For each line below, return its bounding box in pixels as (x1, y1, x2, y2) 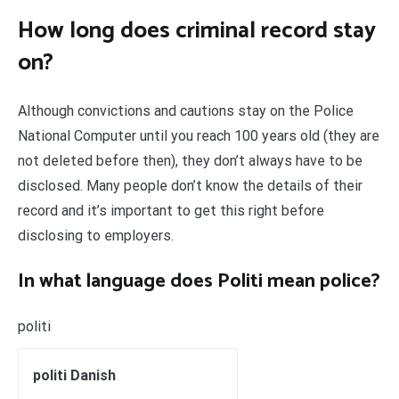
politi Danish (33, 366, 116, 384)
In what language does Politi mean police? (18, 265, 380, 297)
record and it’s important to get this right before (18, 201, 324, 219)
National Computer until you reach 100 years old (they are (18, 126, 379, 144)
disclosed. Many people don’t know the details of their (18, 176, 362, 194)
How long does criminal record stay (18, 12, 376, 51)
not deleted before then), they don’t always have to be (18, 151, 362, 169)
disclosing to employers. (18, 226, 174, 244)
